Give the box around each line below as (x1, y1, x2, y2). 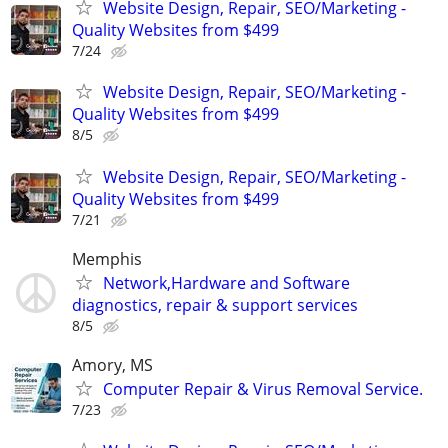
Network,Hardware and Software (103, 271, 350, 294)
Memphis (72, 247, 142, 270)
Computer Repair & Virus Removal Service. (103, 377, 423, 400)
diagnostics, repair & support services (72, 293, 358, 316)
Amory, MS (72, 353, 153, 376)
